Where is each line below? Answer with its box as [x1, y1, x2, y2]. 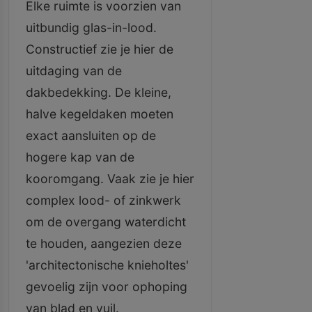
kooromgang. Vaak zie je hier [26, 171, 194, 186]
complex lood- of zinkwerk [26, 193, 181, 208]
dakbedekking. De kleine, [26, 85, 171, 100]
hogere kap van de [26, 150, 134, 164]
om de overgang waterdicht [26, 214, 186, 229]
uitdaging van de [26, 63, 122, 78]
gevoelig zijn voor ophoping [26, 279, 187, 294]
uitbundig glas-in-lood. [26, 20, 157, 35]
